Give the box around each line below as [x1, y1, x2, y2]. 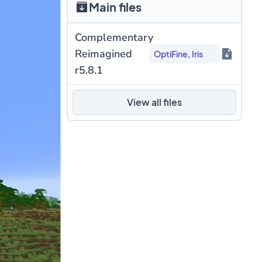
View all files [126, 96, 182, 108]
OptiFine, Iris [154, 49, 204, 59]
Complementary [74, 30, 153, 44]
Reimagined [74, 47, 132, 61]
